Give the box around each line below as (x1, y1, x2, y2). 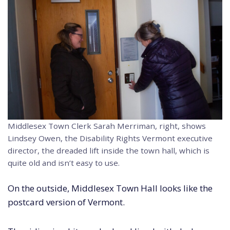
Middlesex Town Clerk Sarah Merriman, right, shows (8, 120, 206, 131)
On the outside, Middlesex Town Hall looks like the (8, 182, 213, 194)
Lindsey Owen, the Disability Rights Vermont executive (8, 132, 213, 143)
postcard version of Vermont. (8, 196, 125, 208)
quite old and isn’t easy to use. (8, 157, 120, 168)
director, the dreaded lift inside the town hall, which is (8, 145, 209, 156)
